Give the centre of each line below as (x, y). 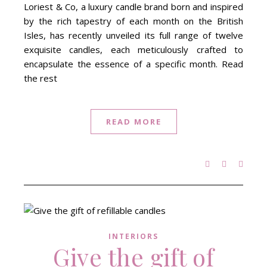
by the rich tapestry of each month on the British (133, 21)
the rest (41, 78)
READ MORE (133, 122)
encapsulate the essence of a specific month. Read (133, 64)
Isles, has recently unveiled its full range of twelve (133, 35)
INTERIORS (133, 236)
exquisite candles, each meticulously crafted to (133, 49)
